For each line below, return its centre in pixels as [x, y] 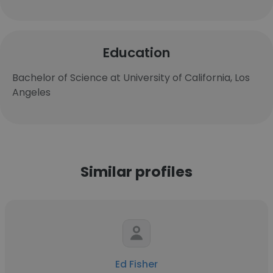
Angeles [31, 92]
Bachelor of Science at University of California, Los [131, 78]
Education [136, 53]
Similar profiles [136, 172]
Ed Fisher [136, 264]
